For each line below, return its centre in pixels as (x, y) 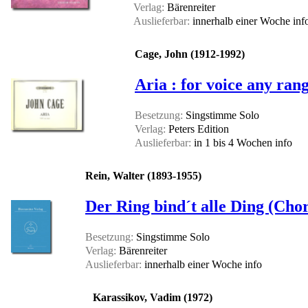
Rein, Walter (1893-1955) (143, 176)
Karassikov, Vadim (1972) (153, 298)
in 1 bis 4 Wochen (233, 143)
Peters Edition (197, 129)
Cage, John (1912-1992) (190, 54)
